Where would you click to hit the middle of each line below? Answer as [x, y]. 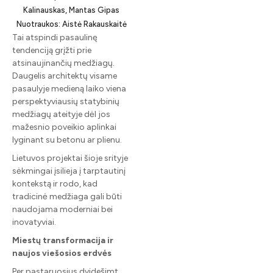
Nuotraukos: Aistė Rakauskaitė [71, 24]
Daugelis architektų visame [65, 76]
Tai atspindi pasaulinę [55, 37]
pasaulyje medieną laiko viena [69, 88]
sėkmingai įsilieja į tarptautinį [69, 171]
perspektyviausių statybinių [66, 101]
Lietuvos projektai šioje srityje [70, 158]
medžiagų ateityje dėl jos [61, 114]
